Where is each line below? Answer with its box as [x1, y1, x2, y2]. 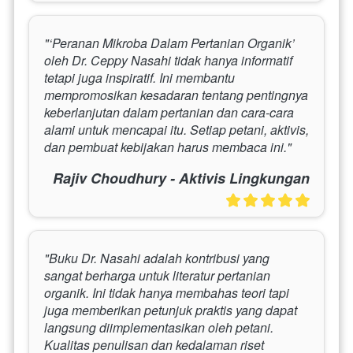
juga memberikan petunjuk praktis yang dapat [44, 300, 297, 319]
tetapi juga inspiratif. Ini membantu [44, 68, 235, 87]
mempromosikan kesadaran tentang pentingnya [44, 85, 308, 104]
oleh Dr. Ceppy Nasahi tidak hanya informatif [44, 50, 292, 69]
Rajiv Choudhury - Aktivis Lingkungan [53, 167, 310, 188]
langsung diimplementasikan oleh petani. [44, 318, 273, 336]
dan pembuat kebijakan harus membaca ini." [44, 137, 292, 156]
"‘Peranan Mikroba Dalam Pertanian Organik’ [44, 33, 295, 52]
